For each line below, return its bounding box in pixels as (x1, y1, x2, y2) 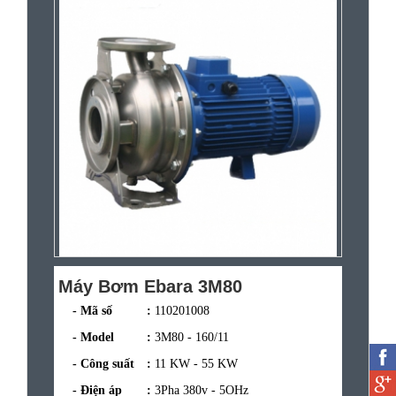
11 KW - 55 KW (155, 356, 238, 370)
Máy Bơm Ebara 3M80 (58, 276, 242, 296)
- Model (58, 330, 114, 344)
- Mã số (58, 303, 112, 317)
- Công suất (58, 356, 134, 370)
